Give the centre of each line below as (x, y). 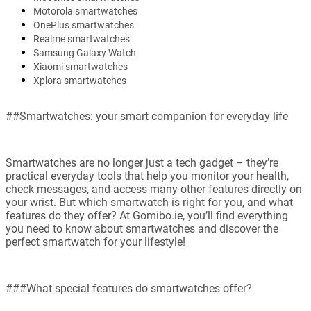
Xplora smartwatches (80, 81)
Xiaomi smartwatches (81, 67)
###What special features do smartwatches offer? (129, 289)
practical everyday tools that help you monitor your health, (147, 176)
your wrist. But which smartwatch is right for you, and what (149, 203)
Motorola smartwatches (85, 11)
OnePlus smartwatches (84, 25)
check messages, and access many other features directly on (154, 190)
